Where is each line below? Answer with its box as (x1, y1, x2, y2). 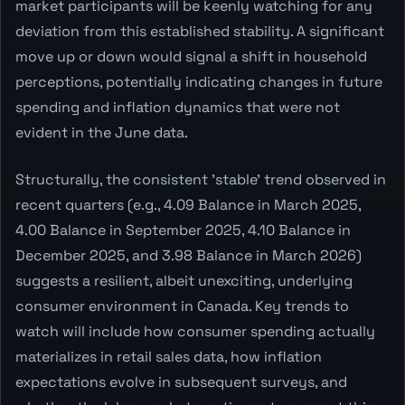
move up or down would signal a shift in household (15, 46, 367, 66)
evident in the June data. (15, 122, 188, 142)
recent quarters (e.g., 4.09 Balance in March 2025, (15, 194, 361, 214)
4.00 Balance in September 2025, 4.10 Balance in (15, 220, 351, 240)
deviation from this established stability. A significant (15, 21, 384, 41)
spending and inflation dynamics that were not (15, 97, 340, 117)
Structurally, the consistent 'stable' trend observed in (15, 169, 386, 189)
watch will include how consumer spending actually (15, 321, 375, 341)
